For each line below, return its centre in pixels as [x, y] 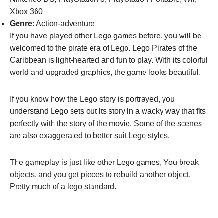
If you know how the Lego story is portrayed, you [92, 99]
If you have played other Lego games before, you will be [106, 36]
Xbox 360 [26, 11]
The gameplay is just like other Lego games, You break [104, 162]
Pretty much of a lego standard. [64, 186]
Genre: [22, 23]
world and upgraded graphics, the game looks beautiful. [106, 72]
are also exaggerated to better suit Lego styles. [90, 135]
